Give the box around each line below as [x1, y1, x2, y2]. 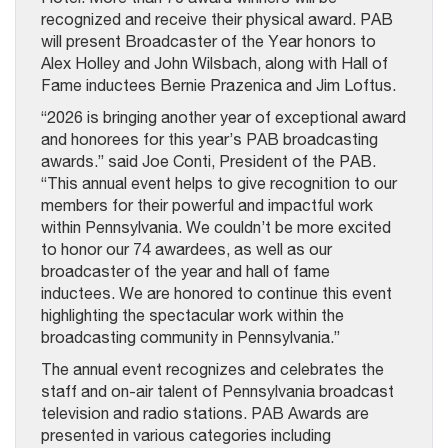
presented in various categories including [41, 425, 331, 444]
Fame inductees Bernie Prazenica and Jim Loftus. [41, 75, 396, 94]
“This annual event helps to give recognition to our [41, 173, 397, 192]
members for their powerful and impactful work [41, 195, 373, 214]
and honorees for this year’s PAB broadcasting [41, 129, 378, 148]
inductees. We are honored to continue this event [41, 283, 392, 302]
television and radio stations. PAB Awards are [41, 403, 369, 422]
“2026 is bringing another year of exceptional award [41, 107, 406, 126]
